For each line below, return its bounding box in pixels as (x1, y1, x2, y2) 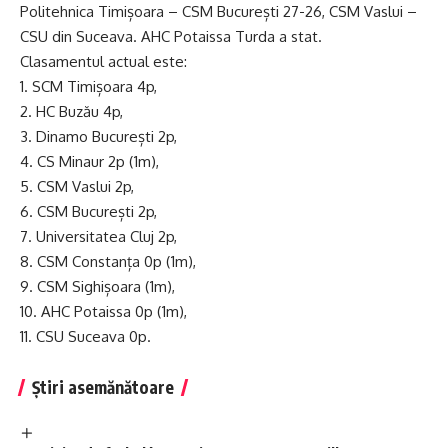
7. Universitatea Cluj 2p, (20, 227, 177, 247)
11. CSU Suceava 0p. (20, 327, 151, 347)
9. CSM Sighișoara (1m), (20, 277, 175, 297)
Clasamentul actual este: (20, 52, 187, 72)
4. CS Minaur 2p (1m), (20, 152, 159, 172)
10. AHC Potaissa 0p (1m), (20, 302, 187, 322)
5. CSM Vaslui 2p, (20, 177, 134, 197)
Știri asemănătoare (32, 376, 174, 399)
